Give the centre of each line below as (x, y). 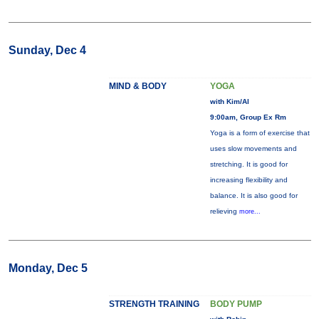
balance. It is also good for (253, 195)
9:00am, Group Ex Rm (248, 117)
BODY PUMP (236, 304)
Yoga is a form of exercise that (260, 133)
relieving (224, 211)
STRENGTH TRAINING (154, 304)
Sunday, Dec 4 (47, 50)
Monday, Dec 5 (48, 268)
